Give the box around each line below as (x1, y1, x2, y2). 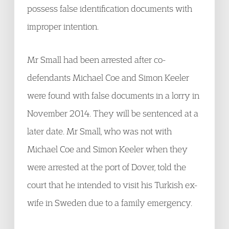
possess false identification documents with (27, 3, 192, 14)
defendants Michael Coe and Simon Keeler (27, 72, 189, 83)
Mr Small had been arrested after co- (27, 54, 166, 65)
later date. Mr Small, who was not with (27, 126, 172, 136)
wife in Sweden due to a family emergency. (27, 197, 192, 208)
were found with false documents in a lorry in (27, 90, 199, 101)
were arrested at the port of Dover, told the (27, 162, 186, 172)
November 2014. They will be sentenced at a (27, 108, 198, 119)
